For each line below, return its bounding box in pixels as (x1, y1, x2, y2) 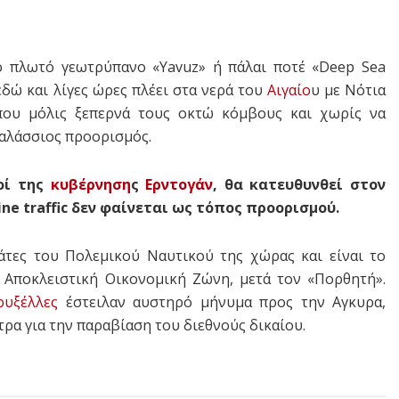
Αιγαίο (266, 80, 311, 100)
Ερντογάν (145, 175, 214, 194)
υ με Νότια (310, 80, 387, 100)
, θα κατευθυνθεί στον (213, 175, 387, 194)
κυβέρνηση (50, 175, 131, 194)
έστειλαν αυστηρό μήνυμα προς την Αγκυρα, (58, 292, 386, 312)
